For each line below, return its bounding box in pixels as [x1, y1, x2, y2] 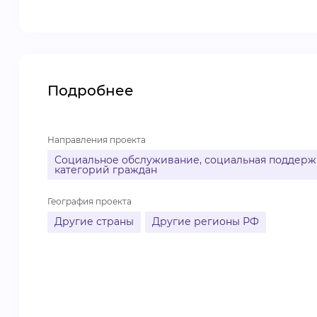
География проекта [47, 196, 132, 207]
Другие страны [54, 215, 134, 228]
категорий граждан [54, 163, 157, 176]
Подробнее [47, 82, 134, 99]
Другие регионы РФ [152, 215, 259, 228]
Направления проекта [47, 134, 146, 145]
